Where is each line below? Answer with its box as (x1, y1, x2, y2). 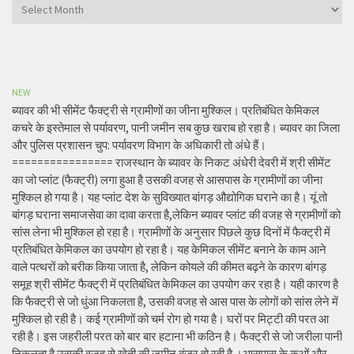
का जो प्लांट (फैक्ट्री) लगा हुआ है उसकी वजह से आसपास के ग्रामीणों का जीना (12, 172, 322, 188)
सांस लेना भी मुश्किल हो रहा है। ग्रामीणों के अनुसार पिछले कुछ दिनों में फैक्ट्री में (12, 224, 330, 240)
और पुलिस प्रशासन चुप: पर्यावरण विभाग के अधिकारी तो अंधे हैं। (12, 137, 266, 153)
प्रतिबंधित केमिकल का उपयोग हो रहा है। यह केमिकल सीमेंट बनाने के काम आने (12, 242, 326, 258)
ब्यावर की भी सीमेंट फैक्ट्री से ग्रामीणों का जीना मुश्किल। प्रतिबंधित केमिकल (12, 103, 319, 119)
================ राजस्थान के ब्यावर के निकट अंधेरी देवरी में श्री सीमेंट (12, 155, 331, 171)
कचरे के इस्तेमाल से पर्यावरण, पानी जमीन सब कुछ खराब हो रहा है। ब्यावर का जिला (12, 120, 340, 136)
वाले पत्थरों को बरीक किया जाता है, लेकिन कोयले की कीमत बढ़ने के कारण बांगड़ (12, 259, 326, 275)
